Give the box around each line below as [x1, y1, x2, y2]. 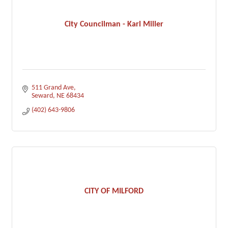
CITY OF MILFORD [84, 187, 144, 195]
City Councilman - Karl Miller [65, 20, 163, 28]
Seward [31, 92, 53, 100]
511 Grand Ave [31, 84, 74, 92]
